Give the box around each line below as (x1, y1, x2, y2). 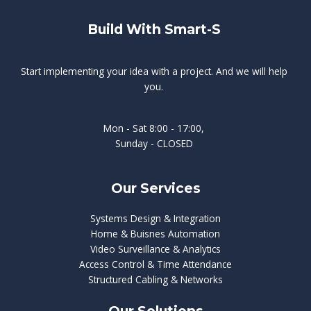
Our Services (110, 179, 201, 196)
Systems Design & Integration (90, 212, 221, 226)
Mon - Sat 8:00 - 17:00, (103, 121, 204, 135)
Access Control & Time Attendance (79, 258, 232, 271)
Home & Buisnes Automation (91, 227, 220, 241)
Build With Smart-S (87, 21, 221, 38)
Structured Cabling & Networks (88, 273, 223, 287)
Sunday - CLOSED (115, 137, 193, 151)
